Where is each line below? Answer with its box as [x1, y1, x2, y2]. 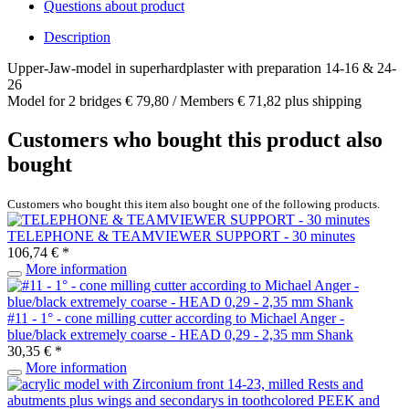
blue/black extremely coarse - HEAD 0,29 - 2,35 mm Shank [7, 326, 353, 342]
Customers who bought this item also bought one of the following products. [7, 196, 380, 211]
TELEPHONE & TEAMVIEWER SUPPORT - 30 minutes [7, 227, 355, 244]
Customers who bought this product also [7, 127, 383, 152]
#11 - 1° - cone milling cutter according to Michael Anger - [7, 309, 344, 326]
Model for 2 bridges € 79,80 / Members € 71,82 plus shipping [7, 92, 362, 109]
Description [44, 28, 110, 45]
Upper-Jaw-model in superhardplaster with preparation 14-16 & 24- [7, 59, 396, 76]
